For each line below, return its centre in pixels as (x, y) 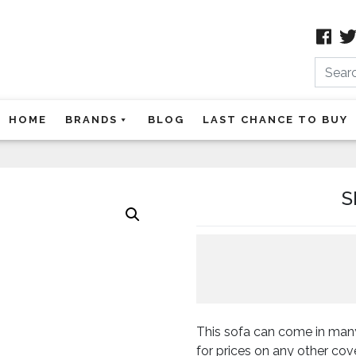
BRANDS (91, 120)
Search (314, 56)
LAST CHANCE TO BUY (275, 120)
